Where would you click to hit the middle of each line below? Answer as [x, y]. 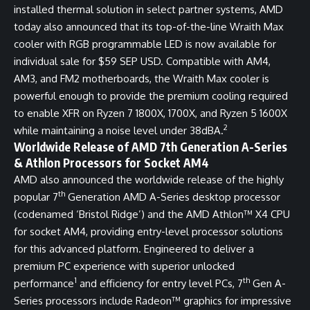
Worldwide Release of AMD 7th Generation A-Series [151, 146]
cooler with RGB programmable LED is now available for [145, 44]
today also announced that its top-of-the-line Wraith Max [149, 26]
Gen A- [268, 283]
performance [44, 283]
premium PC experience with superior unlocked [124, 266]
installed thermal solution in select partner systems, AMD [148, 9]
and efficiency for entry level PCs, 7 [160, 283]
